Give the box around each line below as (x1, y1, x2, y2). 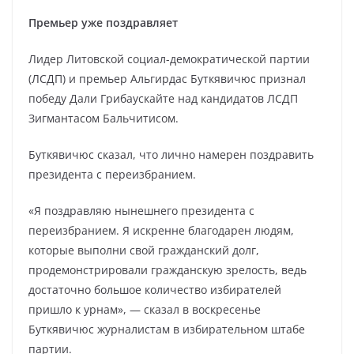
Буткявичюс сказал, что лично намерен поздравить (28, 147, 314, 162)
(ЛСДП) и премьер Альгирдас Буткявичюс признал (28, 71, 306, 86)
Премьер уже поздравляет (28, 15, 178, 30)
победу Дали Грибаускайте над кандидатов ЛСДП (28, 91, 298, 106)
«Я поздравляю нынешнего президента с (28, 203, 254, 218)
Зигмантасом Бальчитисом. (28, 111, 179, 126)
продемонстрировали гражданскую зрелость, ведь (28, 262, 307, 277)
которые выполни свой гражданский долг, (28, 243, 259, 258)
